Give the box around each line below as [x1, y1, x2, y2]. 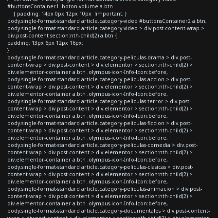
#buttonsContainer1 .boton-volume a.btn [7, 2, 113, 10]
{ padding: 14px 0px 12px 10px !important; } [7, 10, 127, 17]
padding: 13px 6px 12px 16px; [7, 39, 83, 46]
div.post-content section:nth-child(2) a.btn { [7, 32, 117, 39]
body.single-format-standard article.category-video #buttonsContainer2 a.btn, [7, 17, 207, 24]
